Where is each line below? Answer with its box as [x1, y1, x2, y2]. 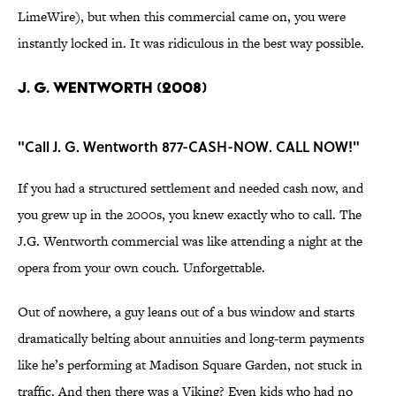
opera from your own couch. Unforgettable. [18, 258, 265, 278]
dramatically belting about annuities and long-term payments [18, 329, 364, 348]
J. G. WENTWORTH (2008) [18, 78, 207, 97]
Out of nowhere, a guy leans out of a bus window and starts [18, 302, 354, 322]
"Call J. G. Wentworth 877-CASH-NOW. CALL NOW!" [18, 136, 360, 157]
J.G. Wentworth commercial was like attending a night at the [18, 232, 362, 251]
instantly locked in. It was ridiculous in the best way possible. [18, 34, 364, 53]
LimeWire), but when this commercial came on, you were [18, 7, 346, 27]
